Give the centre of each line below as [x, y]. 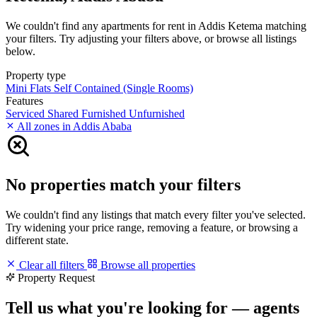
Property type [36, 75]
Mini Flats [30, 88]
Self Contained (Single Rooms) [123, 88]
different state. [37, 240]
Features [24, 100]
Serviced [27, 113]
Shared [64, 113]
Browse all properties [146, 265]
